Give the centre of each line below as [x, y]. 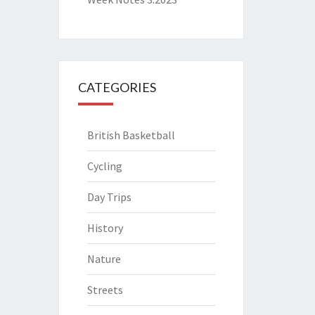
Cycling [104, 166]
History [105, 227]
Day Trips [109, 197]
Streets [105, 289]
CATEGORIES [117, 87]
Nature [104, 258]
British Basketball [131, 135]
